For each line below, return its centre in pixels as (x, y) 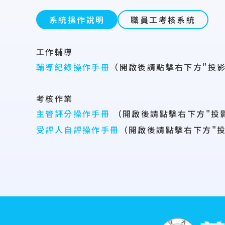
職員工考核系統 (163, 20)
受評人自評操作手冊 (78, 130)
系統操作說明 (77, 20)
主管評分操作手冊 (75, 113)
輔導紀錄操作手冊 (73, 67)
